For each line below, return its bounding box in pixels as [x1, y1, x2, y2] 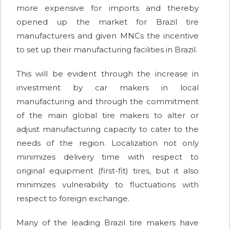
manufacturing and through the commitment [16, 97, 199, 107]
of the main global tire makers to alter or [16, 110, 199, 121]
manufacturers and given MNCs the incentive [16, 31, 199, 41]
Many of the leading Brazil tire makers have [16, 218, 199, 228]
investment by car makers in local [16, 83, 199, 93]
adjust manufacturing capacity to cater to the [16, 124, 199, 135]
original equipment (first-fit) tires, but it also [16, 166, 199, 176]
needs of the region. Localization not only [16, 138, 199, 148]
